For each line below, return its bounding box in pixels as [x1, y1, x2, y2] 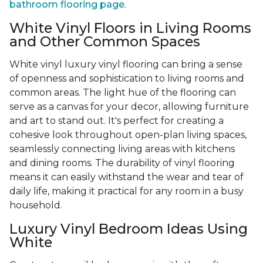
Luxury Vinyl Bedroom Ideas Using [9, 220, 248, 238]
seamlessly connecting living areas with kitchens [9, 143, 235, 155]
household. [9, 200, 62, 211]
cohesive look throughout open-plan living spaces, [9, 129, 247, 141]
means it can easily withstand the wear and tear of [9, 171, 244, 183]
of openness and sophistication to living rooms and [9, 73, 244, 85]
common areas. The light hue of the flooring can [9, 87, 236, 99]
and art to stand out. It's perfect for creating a [9, 115, 224, 127]
